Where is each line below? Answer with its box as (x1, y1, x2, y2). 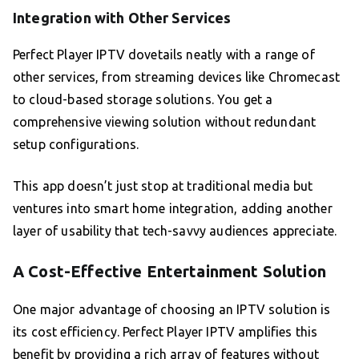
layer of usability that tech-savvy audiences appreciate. (13, 224, 337, 239)
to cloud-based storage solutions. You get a (13, 92, 273, 107)
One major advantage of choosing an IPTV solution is (13, 302, 331, 317)
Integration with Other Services (13, 10, 232, 26)
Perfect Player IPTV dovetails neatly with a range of (13, 47, 315, 63)
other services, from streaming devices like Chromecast (13, 70, 341, 85)
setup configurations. (13, 137, 139, 152)
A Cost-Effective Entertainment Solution (13, 262, 326, 281)
